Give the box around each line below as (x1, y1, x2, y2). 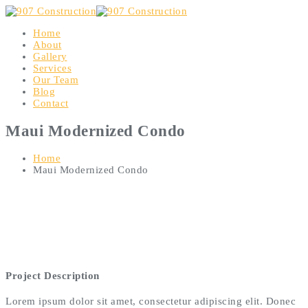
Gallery (33, 51, 67, 62)
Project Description (5, 270, 100, 282)
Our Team (33, 74, 78, 85)
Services (33, 63, 71, 74)
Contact (33, 98, 69, 109)
